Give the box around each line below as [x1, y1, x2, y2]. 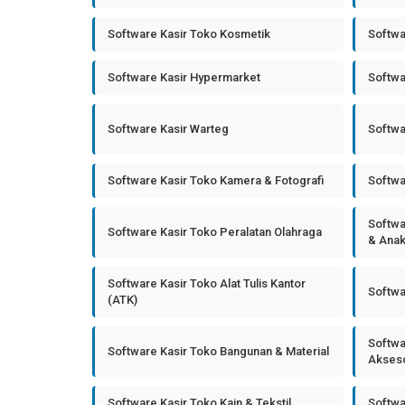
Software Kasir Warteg [108, 122, 229, 136]
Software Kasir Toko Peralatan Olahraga [108, 225, 322, 239]
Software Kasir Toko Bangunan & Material [108, 344, 329, 358]
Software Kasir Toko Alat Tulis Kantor [108, 277, 306, 290]
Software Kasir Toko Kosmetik [108, 27, 270, 41]
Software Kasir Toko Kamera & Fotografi [108, 174, 324, 187]
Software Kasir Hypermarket [108, 71, 260, 84]
